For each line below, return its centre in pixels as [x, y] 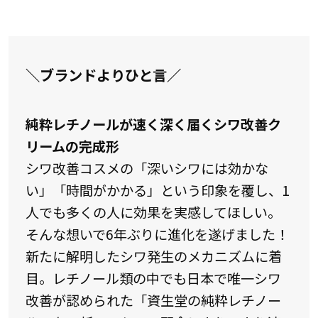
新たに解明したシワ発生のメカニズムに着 [153, 257]
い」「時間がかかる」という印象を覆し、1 [157, 191]
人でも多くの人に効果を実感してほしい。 [153, 213]
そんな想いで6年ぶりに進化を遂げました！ [157, 235]
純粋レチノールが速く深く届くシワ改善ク [153, 125]
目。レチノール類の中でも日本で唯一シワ [153, 279]
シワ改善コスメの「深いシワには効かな [147, 169]
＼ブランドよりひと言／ [103, 74]
